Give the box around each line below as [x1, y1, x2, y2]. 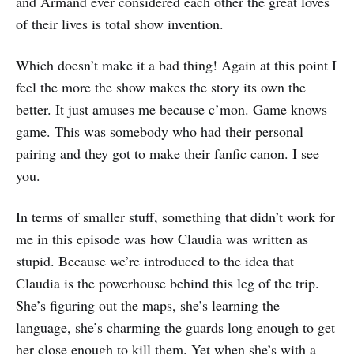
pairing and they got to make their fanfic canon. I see [16, 143, 319, 163]
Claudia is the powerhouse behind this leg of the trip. [16, 273, 319, 292]
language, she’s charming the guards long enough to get [16, 317, 335, 337]
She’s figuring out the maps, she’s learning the [16, 295, 280, 314]
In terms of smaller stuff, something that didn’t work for [16, 206, 335, 226]
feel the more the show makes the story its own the [16, 77, 306, 96]
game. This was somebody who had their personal [16, 121, 303, 141]
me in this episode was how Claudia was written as [16, 228, 308, 248]
